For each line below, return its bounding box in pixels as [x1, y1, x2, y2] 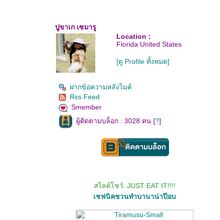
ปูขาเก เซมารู [55, 23, 96, 31]
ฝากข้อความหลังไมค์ [70, 83, 132, 91]
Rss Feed [70, 93, 100, 101]
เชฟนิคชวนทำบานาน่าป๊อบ [93, 192, 176, 200]
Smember [71, 103, 102, 111]
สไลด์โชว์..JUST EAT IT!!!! [94, 182, 175, 190]
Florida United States [116, 40, 182, 48]
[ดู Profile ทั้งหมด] [116, 57, 169, 65]
